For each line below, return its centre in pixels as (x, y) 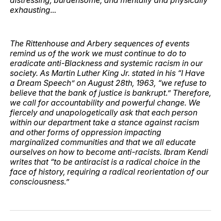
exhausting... (33, 10)
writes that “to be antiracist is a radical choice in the (105, 162)
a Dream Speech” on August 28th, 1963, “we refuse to (108, 83)
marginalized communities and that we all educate (103, 142)
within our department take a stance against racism (105, 122)
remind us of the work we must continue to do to (98, 53)
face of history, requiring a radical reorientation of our (109, 171)
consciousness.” (39, 181)
